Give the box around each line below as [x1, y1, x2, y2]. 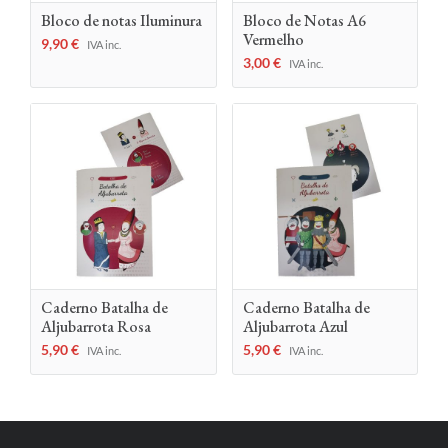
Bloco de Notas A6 [242, 9, 366, 31]
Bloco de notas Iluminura [41, 9, 202, 31]
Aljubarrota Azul [242, 315, 348, 337]
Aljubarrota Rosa [41, 315, 151, 337]
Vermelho [242, 28, 304, 50]
